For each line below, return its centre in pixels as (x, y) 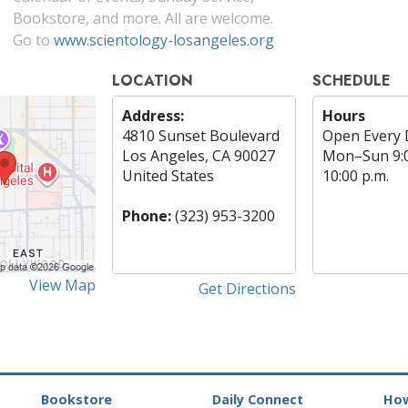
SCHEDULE (351, 81)
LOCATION (153, 81)
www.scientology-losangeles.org (163, 41)
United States (168, 176)
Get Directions (247, 288)
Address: (153, 116)
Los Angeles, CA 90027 (199, 156)
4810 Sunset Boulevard (201, 136)
